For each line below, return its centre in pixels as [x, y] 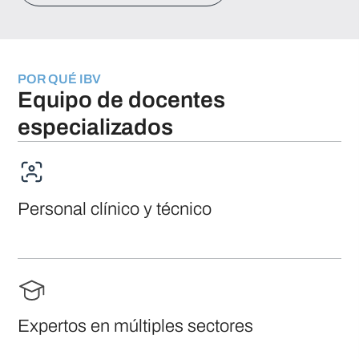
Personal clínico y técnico [115, 209]
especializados [96, 127]
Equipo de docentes [122, 99]
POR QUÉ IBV [60, 79]
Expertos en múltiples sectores [136, 326]
